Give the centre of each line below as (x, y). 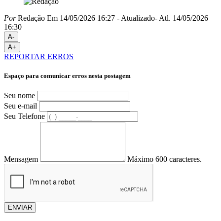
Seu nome (19, 96)
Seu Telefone (24, 116)
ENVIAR (20, 208)
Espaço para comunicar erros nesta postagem (67, 75)
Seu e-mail (20, 106)
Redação (30, 18)
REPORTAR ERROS (39, 56)
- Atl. (163, 18)
